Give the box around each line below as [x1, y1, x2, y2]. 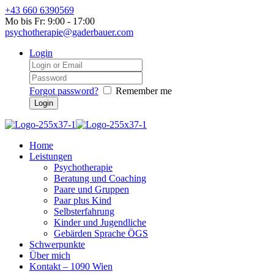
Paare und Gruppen [54, 184, 129, 194]
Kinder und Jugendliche [54, 217, 146, 228]
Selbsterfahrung [54, 206, 114, 217]
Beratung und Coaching [54, 173, 146, 183]
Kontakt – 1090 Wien [29, 261, 113, 272]
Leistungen [29, 151, 72, 161]
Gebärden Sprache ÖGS [54, 228, 148, 239]
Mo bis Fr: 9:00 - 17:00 [5, 16, 95, 26]
